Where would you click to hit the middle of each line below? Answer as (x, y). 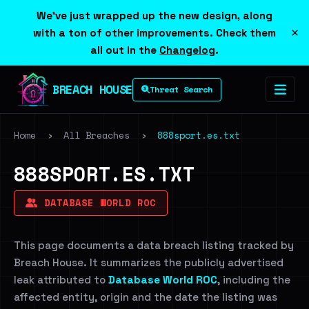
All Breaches (97, 135)
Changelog (187, 50)
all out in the (125, 50)
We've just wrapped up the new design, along (154, 16)
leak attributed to (61, 280)
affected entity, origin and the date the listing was (146, 297)
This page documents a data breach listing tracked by (154, 245)
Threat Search (181, 89)
